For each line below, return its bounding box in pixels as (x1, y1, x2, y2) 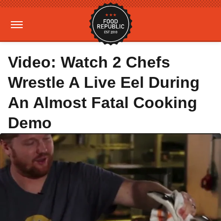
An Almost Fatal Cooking (8, 94, 197, 111)
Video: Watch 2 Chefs (8, 53, 170, 71)
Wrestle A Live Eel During (8, 74, 200, 91)
